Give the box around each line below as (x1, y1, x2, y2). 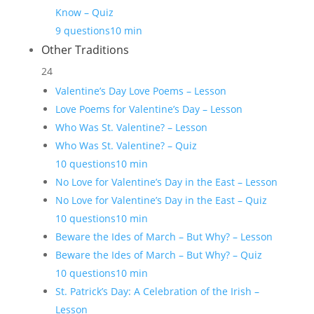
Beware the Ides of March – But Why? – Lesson (55, 230, 273, 243)
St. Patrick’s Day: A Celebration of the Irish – (55, 285, 259, 298)
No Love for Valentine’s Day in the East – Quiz (55, 193, 267, 207)
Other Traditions (41, 42, 129, 57)
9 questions (55, 24, 110, 37)
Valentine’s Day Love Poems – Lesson (55, 84, 226, 97)
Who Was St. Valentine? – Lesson (55, 121, 207, 134)
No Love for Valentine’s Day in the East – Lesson (55, 175, 278, 189)
